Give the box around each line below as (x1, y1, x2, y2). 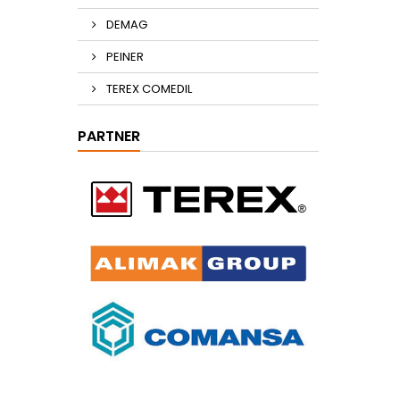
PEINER (104, 48, 144, 65)
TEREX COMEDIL (104, 80, 192, 97)
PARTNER (78, 126, 140, 146)
